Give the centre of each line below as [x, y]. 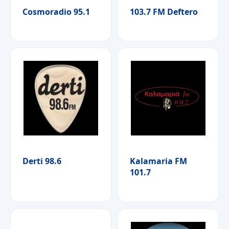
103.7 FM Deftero [164, 12]
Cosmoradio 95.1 [56, 12]
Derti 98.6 [42, 161]
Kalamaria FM [158, 161]
